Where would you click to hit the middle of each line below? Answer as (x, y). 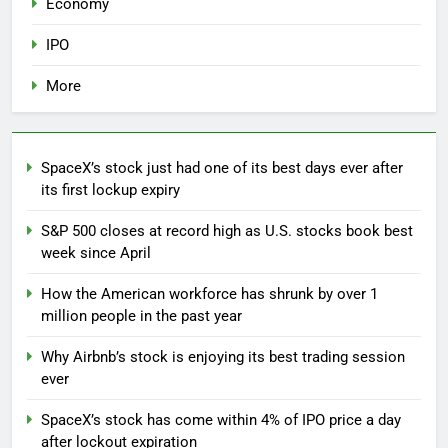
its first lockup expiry (110, 190)
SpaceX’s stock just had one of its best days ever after (222, 168)
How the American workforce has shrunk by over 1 (209, 294)
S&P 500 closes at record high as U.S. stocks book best (227, 231)
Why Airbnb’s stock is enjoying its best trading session (223, 357)
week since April (96, 253)
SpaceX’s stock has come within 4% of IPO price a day (221, 420)
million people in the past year (141, 316)
